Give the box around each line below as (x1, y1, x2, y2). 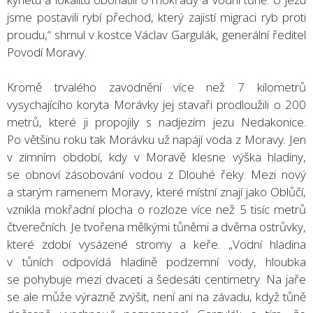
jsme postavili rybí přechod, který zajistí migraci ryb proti (7, 8, 306, 25)
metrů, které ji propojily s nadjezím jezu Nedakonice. (7, 113, 306, 130)
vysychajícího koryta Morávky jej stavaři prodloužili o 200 (7, 96, 306, 112)
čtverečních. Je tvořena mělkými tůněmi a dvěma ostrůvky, (7, 218, 306, 235)
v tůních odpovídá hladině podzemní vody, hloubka (7, 253, 306, 270)
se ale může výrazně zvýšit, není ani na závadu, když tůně (7, 288, 306, 305)
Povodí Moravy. (7, 43, 87, 60)
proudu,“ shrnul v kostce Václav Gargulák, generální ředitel (7, 26, 306, 43)
